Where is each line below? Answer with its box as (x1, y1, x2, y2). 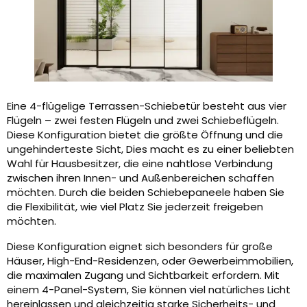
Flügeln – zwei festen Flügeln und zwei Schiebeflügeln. (7, 113, 279, 128)
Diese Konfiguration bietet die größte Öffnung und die (7, 127, 283, 143)
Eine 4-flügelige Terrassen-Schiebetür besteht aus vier (7, 99, 286, 114)
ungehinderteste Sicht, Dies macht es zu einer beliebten (7, 142, 294, 157)
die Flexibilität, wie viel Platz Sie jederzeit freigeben (7, 199, 263, 214)
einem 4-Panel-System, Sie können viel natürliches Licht (7, 282, 291, 297)
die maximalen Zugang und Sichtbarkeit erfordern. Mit (7, 268, 280, 283)
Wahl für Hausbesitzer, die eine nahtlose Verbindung (7, 156, 273, 171)
